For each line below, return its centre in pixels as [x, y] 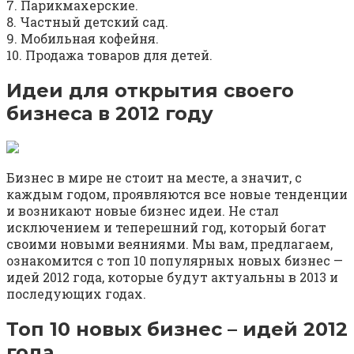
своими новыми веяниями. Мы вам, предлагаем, [169, 244]
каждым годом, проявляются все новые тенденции [177, 194]
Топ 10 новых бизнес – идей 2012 [177, 330]
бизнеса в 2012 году [110, 113]
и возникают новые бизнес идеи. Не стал [143, 211]
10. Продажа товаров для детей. [109, 55]
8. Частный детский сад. [87, 21]
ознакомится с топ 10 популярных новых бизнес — [175, 261]
